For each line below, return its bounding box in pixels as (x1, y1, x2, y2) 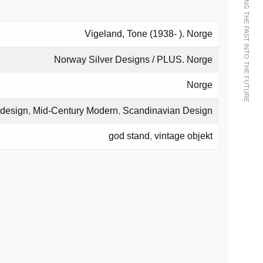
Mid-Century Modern (33, 106, 118, 116)
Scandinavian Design (123, 106, 213, 116)
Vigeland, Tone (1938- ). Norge (85, 29, 213, 39)
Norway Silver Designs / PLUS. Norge (54, 55, 213, 65)
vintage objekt (154, 131, 213, 141)
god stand (109, 131, 150, 141)
